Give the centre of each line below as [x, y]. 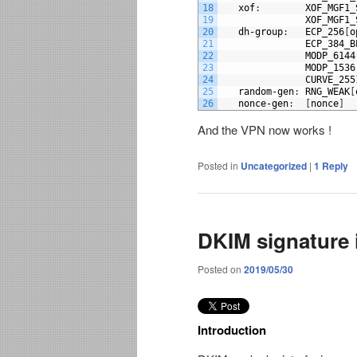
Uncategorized [274, 166]
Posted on [221, 269]
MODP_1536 [330, 68]
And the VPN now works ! [265, 130]
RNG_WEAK [328, 92]
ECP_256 [325, 32]
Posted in [218, 166]
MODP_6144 [330, 56]
